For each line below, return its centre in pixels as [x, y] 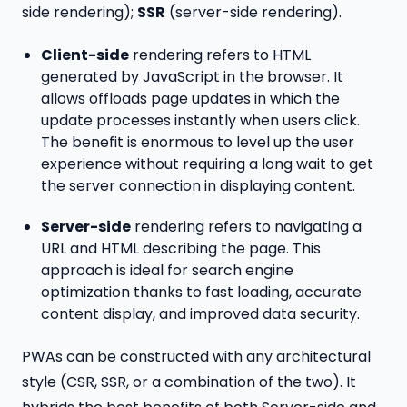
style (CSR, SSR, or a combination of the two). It [189, 382]
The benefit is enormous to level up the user [197, 142]
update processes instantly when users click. [200, 120]
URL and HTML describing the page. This [180, 248]
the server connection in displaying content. [199, 185]
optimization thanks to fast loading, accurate [201, 292]
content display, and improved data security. [200, 313]
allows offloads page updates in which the [190, 98]
